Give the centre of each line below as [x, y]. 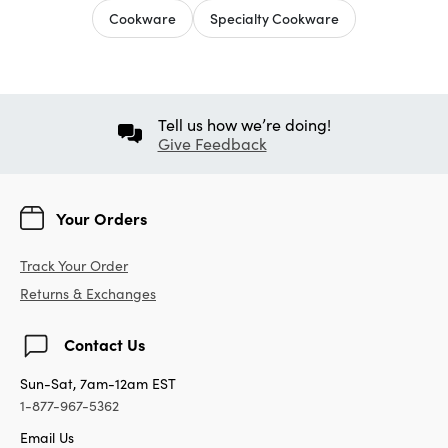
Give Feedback [212, 143]
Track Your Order [74, 265]
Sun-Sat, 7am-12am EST [98, 383]
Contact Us [104, 343]
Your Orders [101, 217]
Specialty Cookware [274, 17]
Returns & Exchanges [88, 293]
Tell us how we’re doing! [244, 124]
